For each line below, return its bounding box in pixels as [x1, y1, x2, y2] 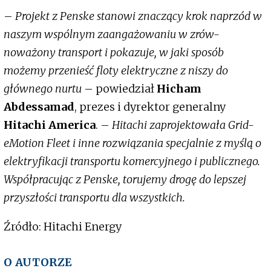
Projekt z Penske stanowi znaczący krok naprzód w [15, 9, 262, 24]
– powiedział [82, 82, 157, 96]
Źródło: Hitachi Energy [4, 220, 122, 234]
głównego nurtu [4, 82, 82, 96]
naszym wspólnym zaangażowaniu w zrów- [4, 27, 220, 42]
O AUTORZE [4, 255, 73, 270]
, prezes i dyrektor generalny [74, 100, 226, 114]
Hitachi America [4, 118, 96, 132]
